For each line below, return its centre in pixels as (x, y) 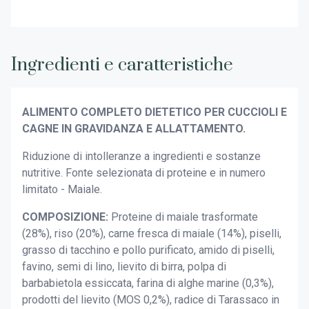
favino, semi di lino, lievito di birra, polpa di (124, 267)
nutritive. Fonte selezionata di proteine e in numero (144, 173)
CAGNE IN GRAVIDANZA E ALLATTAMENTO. (134, 129)
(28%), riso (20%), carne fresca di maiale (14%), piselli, (152, 234)
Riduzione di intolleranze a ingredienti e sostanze (141, 157)
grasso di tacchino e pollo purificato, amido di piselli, (148, 250)
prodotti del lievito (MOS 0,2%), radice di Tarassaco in (151, 300)
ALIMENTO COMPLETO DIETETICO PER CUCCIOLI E (154, 112)
